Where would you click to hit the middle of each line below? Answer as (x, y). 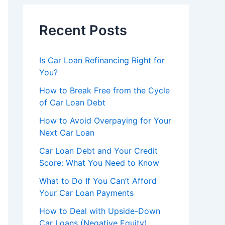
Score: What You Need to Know (99, 162)
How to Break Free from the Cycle (104, 90)
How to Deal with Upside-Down (100, 211)
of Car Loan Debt (72, 102)
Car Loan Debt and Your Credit (98, 150)
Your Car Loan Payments (86, 193)
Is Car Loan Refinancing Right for (102, 60)
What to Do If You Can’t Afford (98, 181)
